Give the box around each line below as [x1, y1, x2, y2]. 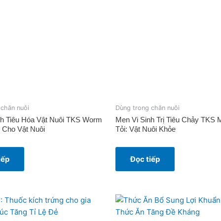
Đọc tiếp [130, 154, 160, 164]
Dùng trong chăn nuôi [115, 104, 180, 111]
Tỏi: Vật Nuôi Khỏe [115, 125, 176, 134]
